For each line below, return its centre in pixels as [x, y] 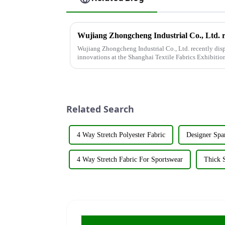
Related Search [100, 109]
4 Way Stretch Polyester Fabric [121, 135]
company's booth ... [103, 65]
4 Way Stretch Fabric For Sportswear [130, 160]
